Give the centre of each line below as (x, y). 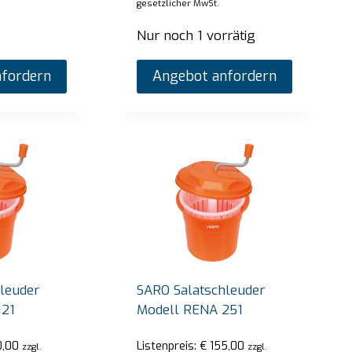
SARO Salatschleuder (201, 290)
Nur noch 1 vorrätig (196, 36)
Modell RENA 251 (190, 310)
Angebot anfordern (215, 77)
